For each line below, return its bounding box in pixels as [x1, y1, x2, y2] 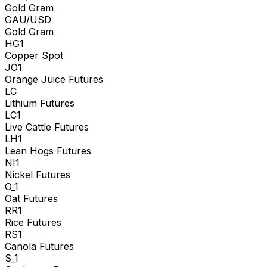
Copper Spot [5, 49, 63, 61]
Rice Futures [5, 216, 61, 228]
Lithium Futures [5, 97, 74, 109]
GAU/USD [5, 13, 51, 26]
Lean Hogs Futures [5, 144, 91, 157]
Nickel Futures [5, 168, 70, 181]
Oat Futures [5, 192, 58, 204]
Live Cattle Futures [5, 120, 89, 133]
